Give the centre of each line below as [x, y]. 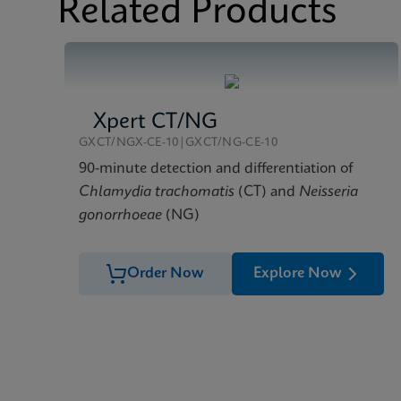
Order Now [166, 273]
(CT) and [267, 192]
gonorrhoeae [120, 215]
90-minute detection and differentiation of [216, 169]
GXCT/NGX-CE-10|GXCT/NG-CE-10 [179, 143]
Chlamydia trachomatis [157, 192]
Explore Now [297, 273]
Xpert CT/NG [155, 123]
